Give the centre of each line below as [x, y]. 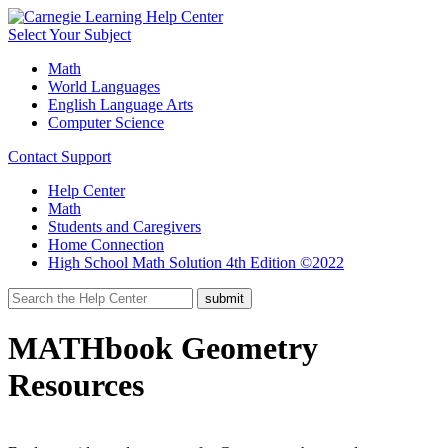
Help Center [86, 190]
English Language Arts [120, 104]
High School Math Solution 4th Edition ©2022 [196, 262]
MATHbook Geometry [163, 348]
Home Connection [106, 244]
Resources [76, 385]
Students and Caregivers [124, 226]
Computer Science [106, 122]
